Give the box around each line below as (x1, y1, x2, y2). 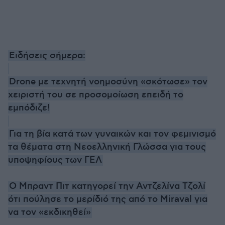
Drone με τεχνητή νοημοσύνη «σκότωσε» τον (9, 76, 207, 87)
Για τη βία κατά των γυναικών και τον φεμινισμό (9, 129, 216, 140)
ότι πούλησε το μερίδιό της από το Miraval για (8, 194, 207, 205)
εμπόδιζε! (8, 102, 50, 114)
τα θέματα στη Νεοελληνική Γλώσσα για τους (8, 142, 206, 153)
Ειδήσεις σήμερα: (9, 50, 85, 61)
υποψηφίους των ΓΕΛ (8, 155, 102, 166)
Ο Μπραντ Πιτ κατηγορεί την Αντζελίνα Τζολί (9, 181, 205, 192)
